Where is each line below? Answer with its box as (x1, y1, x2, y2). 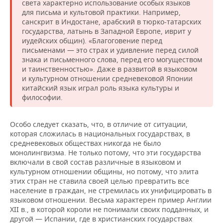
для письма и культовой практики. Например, (22, 7, 181, 17)
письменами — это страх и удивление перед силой (22, 45, 199, 55)
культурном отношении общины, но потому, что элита (10, 167, 199, 177)
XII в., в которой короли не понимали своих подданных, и (10, 205, 209, 215)
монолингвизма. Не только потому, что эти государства (10, 148, 201, 158)
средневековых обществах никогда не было (10, 138, 161, 148)
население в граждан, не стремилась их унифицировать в (10, 186, 212, 196)
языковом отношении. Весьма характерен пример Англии (10, 195, 212, 205)
